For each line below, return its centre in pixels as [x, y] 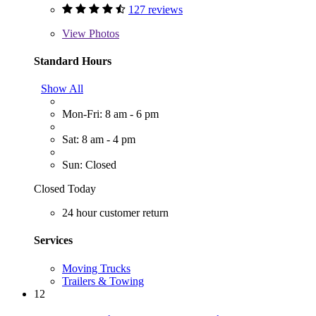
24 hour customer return [115, 213]
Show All [62, 89]
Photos [103, 33]
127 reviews [156, 9]
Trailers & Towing [103, 281]
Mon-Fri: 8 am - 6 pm [110, 114]
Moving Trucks [96, 268]
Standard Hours [73, 61]
